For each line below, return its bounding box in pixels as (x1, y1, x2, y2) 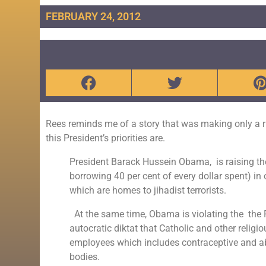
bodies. (69, 251, 100, 262)
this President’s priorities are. (46, 132, 168, 144)
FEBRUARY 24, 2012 (46, 10, 141, 23)
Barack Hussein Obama (111, 156, 210, 167)
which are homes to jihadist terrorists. (69, 184, 227, 196)
